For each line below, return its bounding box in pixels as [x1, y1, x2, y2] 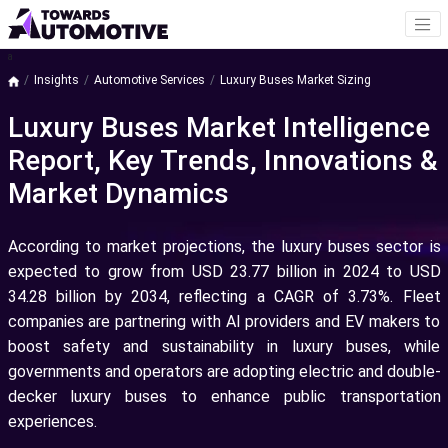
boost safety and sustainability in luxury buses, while [7, 337, 441, 357]
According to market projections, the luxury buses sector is [7, 237, 441, 257]
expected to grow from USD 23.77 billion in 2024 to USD [7, 262, 441, 282]
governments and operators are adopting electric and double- [7, 362, 441, 382]
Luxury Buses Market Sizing [219, 73, 371, 88]
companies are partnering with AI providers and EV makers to [7, 312, 441, 332]
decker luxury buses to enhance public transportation [7, 387, 441, 407]
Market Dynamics [7, 177, 229, 211]
